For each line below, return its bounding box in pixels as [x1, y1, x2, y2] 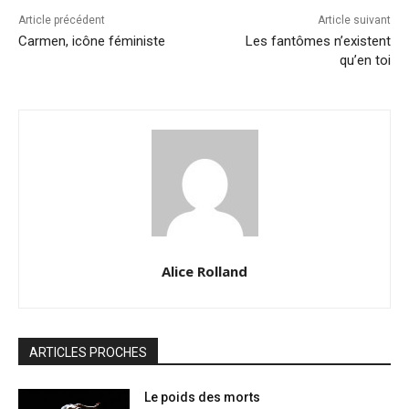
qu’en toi [339, 52, 391, 69]
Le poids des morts [144, 390, 261, 405]
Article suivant [317, 14, 391, 27]
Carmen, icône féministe [18, 33, 165, 50]
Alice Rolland [162, 262, 247, 281]
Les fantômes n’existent [245, 33, 391, 50]
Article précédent [18, 14, 105, 27]
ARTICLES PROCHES [29, 345, 147, 361]
